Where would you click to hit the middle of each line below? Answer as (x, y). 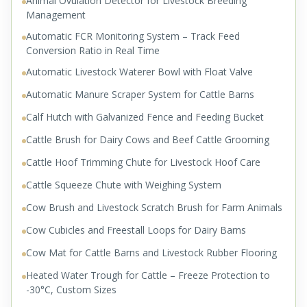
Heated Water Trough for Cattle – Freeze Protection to (148, 275)
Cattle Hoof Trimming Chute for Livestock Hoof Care (143, 162)
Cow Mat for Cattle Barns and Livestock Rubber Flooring (151, 253)
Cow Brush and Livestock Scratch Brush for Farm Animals (154, 208)
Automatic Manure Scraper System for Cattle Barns (140, 95)
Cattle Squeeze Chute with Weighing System (124, 185)
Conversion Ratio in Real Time (93, 51)
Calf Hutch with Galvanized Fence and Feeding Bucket (145, 117)
